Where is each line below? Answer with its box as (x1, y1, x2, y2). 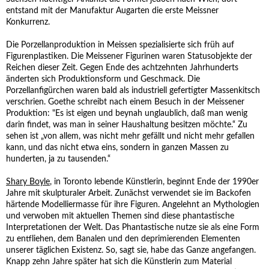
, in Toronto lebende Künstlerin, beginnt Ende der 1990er (50, 178, 259, 186)
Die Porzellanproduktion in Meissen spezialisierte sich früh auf (6, 41, 234, 49)
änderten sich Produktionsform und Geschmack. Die (6, 75, 200, 83)
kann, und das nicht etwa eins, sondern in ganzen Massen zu (6, 144, 229, 152)
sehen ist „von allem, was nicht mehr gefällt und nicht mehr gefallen (6, 132, 255, 141)
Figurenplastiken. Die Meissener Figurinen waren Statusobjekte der (6, 52, 252, 61)
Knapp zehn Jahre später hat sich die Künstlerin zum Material (6, 258, 232, 266)
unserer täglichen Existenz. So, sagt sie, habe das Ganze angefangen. (6, 246, 256, 255)
